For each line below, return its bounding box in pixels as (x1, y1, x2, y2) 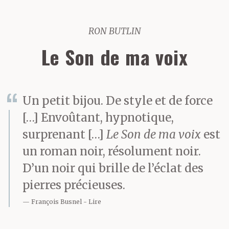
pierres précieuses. (22, 178, 125, 192)
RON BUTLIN (88, 26, 141, 37)
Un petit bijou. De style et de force (22, 94, 213, 108)
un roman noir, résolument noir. (22, 144, 201, 158)
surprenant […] (22, 127, 106, 142)
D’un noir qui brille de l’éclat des (22, 161, 203, 175)
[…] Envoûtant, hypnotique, (22, 110, 174, 125)
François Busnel (31, 198, 82, 206)
